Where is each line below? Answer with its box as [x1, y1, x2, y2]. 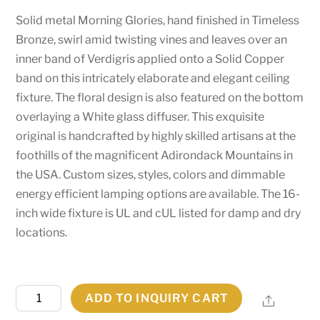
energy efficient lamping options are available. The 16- [16, 186, 301, 201]
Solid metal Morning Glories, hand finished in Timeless [16, 13, 300, 27]
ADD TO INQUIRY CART [84, 291, 229, 306]
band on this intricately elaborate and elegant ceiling [16, 71, 291, 85]
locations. [16, 225, 68, 239]
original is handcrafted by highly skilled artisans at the [16, 129, 296, 143]
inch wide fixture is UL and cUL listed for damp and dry [16, 206, 301, 220]
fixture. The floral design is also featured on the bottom [16, 90, 304, 104]
